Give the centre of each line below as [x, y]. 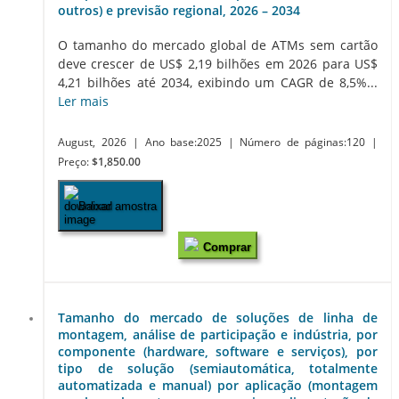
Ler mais [83, 101]
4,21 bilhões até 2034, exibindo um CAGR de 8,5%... [218, 82]
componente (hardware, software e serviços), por [218, 351]
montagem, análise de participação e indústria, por [218, 334]
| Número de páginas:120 [300, 142]
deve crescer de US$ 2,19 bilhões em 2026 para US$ [218, 64]
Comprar [227, 247]
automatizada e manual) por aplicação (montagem [218, 385]
